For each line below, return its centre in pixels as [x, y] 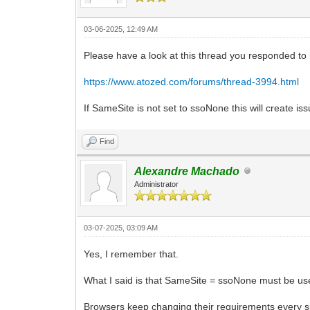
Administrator [157, 184]
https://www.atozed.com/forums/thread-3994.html [192, 81]
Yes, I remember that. [131, 254]
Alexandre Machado [187, 171]
